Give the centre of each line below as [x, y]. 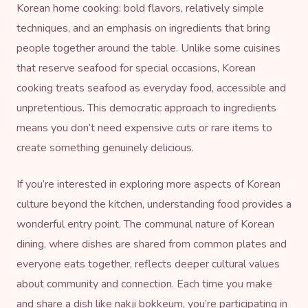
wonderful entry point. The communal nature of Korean [145, 224]
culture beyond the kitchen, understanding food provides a [154, 204]
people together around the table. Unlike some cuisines [148, 48]
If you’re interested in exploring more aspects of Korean [148, 184]
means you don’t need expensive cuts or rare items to [144, 128]
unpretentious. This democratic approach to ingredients [146, 108]
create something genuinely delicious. [105, 147]
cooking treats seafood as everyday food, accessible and [151, 88]
